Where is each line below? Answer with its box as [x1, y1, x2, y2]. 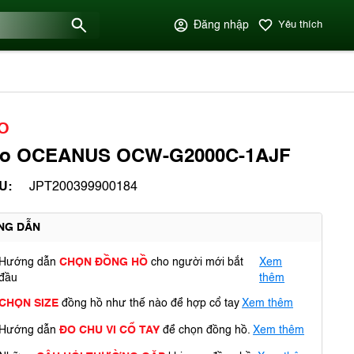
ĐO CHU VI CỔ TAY [59, 325, 160, 336]
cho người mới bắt [151, 257, 243, 268]
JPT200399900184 [29, 181, 137, 194]
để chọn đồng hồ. [160, 325, 250, 336]
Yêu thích [278, 20, 322, 30]
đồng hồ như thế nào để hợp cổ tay [58, 298, 239, 309]
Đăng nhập [194, 20, 249, 31]
